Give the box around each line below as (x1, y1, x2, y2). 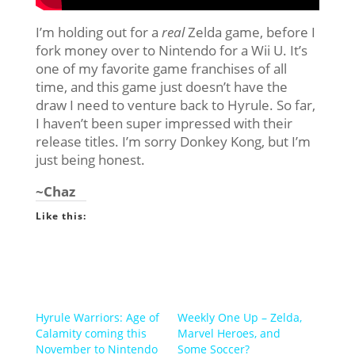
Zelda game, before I (184, 23, 315, 42)
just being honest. (35, 151, 145, 170)
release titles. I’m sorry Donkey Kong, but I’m (35, 132, 311, 151)
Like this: (35, 209, 86, 223)
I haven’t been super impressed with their (35, 114, 292, 133)
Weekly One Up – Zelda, (177, 310, 302, 326)
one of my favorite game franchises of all (35, 59, 287, 78)
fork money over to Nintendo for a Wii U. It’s (35, 41, 307, 60)
